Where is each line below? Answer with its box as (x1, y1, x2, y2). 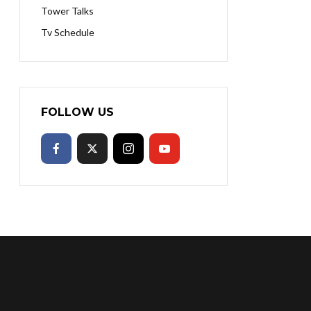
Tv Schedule (41, 26, 94, 38)
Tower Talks (41, 5, 94, 17)
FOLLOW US (41, 106, 114, 119)
